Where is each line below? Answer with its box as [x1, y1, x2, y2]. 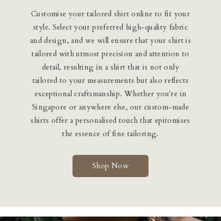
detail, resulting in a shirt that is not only [42, 62, 179, 72]
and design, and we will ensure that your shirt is [30, 35, 191, 45]
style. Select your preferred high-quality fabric [33, 22, 188, 32]
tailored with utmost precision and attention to [32, 48, 189, 59]
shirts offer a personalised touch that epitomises [31, 115, 190, 125]
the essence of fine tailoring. [62, 128, 159, 139]
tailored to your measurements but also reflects [32, 75, 189, 85]
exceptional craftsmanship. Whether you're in [34, 88, 187, 99]
